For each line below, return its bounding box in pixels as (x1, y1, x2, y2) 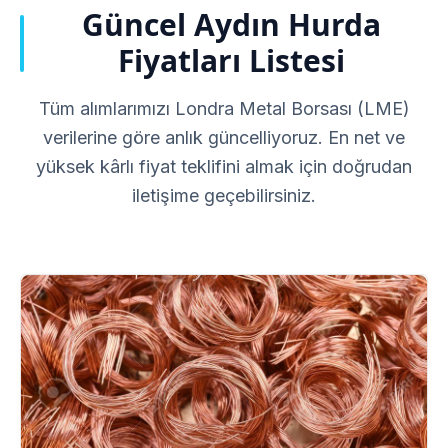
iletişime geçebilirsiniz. (132, 185, 316, 207)
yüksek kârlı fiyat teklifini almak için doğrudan (36, 156, 412, 178)
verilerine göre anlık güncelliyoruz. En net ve (43, 127, 405, 149)
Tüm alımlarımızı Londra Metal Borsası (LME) (38, 98, 410, 120)
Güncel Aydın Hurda (82, 4, 381, 46)
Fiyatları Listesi (118, 40, 345, 82)
